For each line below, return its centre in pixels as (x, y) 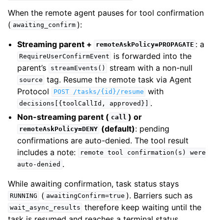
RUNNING (23, 196)
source (31, 80)
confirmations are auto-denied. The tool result (103, 140)
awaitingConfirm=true (85, 196)
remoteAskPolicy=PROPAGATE (145, 45)
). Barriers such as (160, 195)
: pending (152, 128)
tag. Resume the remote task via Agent (118, 79)
